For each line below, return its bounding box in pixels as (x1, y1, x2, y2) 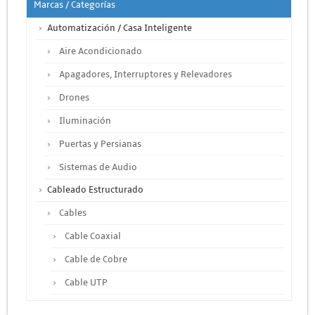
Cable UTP (64, 276, 108, 288)
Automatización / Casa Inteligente (46, 22, 192, 34)
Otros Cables (64, 300, 117, 311)
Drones (58, 91, 89, 103)
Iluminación (58, 115, 111, 127)
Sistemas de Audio (58, 161, 137, 173)
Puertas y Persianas (58, 138, 141, 150)
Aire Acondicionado (58, 45, 142, 57)
